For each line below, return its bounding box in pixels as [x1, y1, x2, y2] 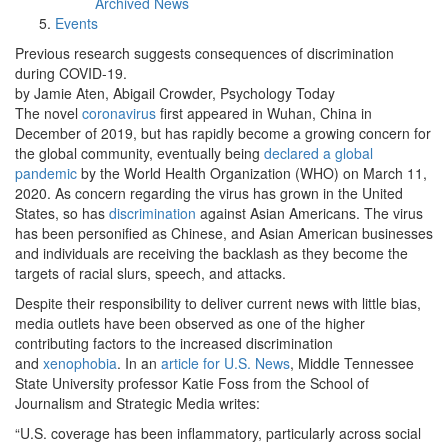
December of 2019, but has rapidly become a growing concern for [15, 123, 431, 143]
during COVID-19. [15, 63, 127, 83]
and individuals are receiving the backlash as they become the [15, 243, 408, 263]
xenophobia [43, 353, 117, 373]
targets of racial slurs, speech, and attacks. [15, 263, 286, 283]
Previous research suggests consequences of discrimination [15, 43, 394, 63]
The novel [15, 103, 82, 123]
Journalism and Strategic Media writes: [15, 393, 260, 413]
